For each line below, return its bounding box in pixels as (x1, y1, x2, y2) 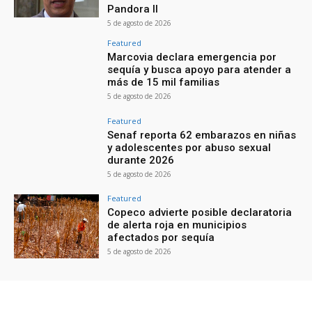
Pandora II (107, 2, 159, 15)
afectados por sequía (107, 231, 215, 244)
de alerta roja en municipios (107, 219, 247, 232)
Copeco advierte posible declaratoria (107, 206, 292, 219)
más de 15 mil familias (107, 75, 220, 88)
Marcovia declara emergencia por (107, 50, 277, 63)
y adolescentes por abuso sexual (107, 141, 272, 154)
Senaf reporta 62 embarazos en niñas (107, 128, 297, 141)
